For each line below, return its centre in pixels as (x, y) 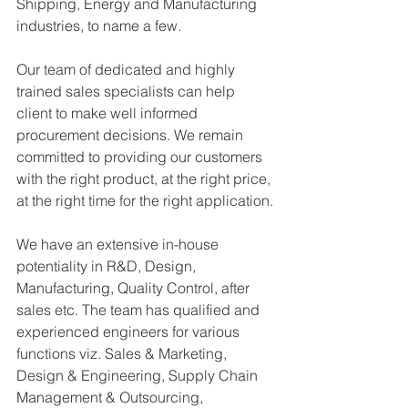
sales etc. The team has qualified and (140, 309)
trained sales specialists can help (127, 91)
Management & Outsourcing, (112, 397)
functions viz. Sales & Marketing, (123, 353)
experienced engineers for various (130, 331)
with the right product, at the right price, (145, 178)
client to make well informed (109, 112)
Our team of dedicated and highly (127, 69)
